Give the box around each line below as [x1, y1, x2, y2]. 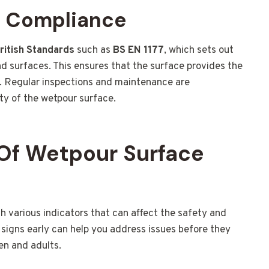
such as [74, 44, 113, 58]
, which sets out [164, 44, 234, 58]
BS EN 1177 [113, 44, 164, 58]
